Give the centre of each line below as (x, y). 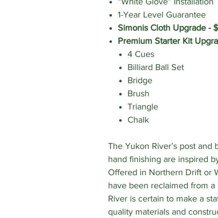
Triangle (143, 107)
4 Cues (141, 54)
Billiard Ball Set (157, 67)
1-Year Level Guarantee (162, 15)
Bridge (140, 81)
